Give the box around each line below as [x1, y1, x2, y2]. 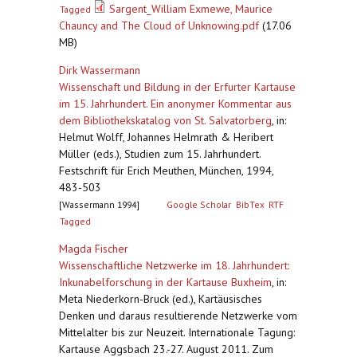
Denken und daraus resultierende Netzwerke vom [59, 308, 297, 323]
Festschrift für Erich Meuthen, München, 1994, [59, 163, 273, 178]
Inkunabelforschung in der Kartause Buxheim [59, 275, 272, 289]
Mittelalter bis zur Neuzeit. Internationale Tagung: [59, 325, 295, 339]
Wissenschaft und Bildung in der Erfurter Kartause [59, 80, 296, 94]
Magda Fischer [59, 241, 128, 256]
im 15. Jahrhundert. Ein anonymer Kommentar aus [59, 96, 292, 111]
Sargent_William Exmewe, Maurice [109, 2, 273, 16]
